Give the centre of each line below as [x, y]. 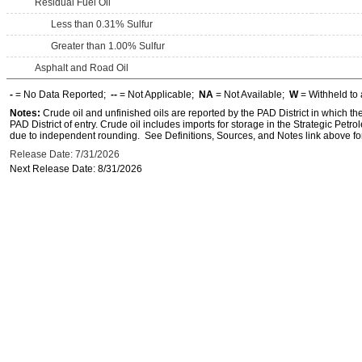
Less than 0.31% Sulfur [102, 24]
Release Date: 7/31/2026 [65, 154]
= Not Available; [251, 95]
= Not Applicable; [158, 95]
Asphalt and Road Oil [82, 68]
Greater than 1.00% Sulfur [108, 46]
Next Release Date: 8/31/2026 [76, 169]
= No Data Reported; [62, 95]
